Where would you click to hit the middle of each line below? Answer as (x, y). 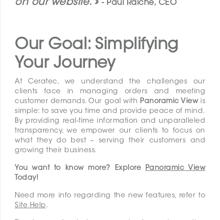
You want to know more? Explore (80, 169)
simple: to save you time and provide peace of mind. (110, 112)
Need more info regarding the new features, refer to (110, 196)
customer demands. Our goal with (78, 102)
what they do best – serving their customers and (110, 141)
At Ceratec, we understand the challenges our (110, 82)
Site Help (30, 206)
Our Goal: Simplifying (97, 45)
